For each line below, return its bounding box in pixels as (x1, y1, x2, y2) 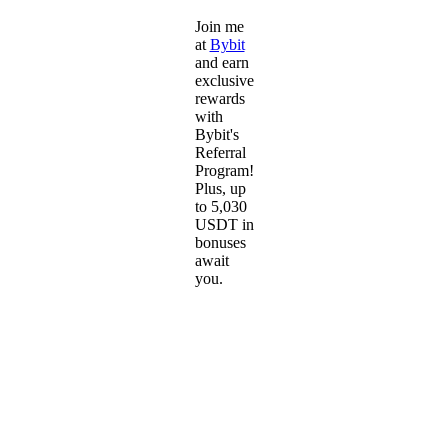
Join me (194, 17, 244, 35)
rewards (194, 89, 245, 107)
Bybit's (194, 125, 239, 143)
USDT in (194, 215, 254, 233)
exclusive (194, 71, 254, 89)
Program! (194, 161, 254, 179)
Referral (194, 143, 246, 161)
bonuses (194, 233, 246, 251)
